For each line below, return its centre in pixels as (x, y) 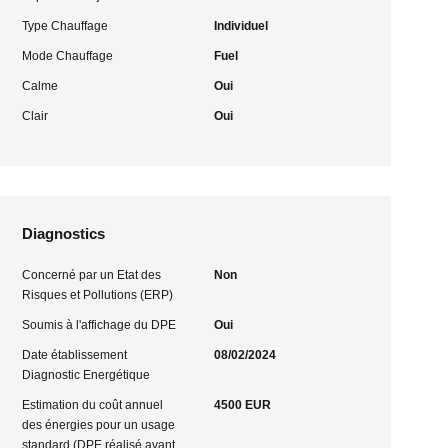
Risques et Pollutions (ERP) (98, 295)
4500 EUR (242, 405)
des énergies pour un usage (99, 425)
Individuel (240, 26)
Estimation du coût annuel (93, 405)
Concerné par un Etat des (92, 275)
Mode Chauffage (68, 56)
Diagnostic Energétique (86, 375)
